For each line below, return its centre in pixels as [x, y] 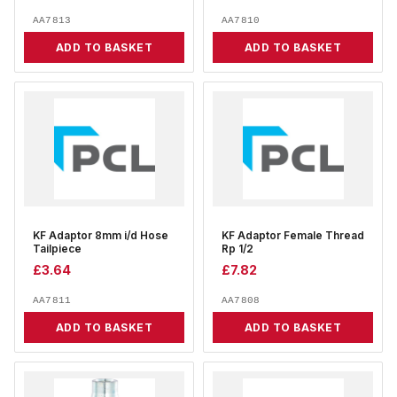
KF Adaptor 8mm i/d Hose [101, 236]
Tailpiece [57, 249]
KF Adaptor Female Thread [293, 236]
